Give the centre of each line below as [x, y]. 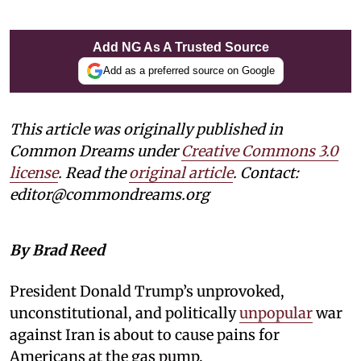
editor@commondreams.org [110, 194]
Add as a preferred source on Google [189, 71]
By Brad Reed [57, 250]
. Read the [93, 172]
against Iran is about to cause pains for [145, 334]
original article [181, 172]
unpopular [276, 313]
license [34, 172]
